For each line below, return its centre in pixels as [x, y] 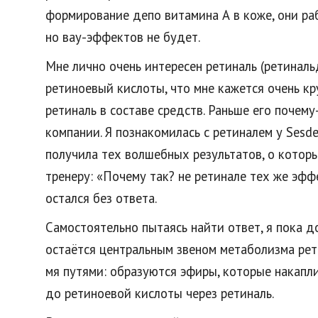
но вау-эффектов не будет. [123, 37]
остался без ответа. [101, 198]
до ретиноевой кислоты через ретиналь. [160, 293]
